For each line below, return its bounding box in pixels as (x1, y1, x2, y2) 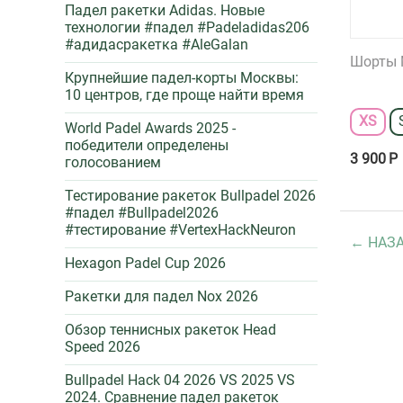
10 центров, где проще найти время (65, 86, 304, 103)
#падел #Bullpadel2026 (65, 204, 219, 221)
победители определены (65, 137, 228, 154)
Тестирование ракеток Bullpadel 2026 (65, 187, 316, 204)
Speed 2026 (65, 338, 140, 355)
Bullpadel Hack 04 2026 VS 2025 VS (65, 372, 295, 389)
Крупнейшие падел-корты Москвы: (65, 69, 299, 86)
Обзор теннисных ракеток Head (65, 321, 276, 338)
